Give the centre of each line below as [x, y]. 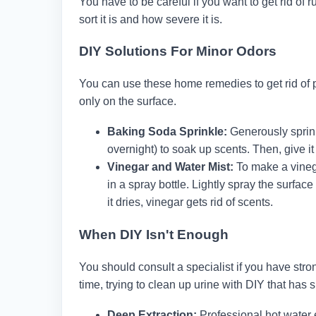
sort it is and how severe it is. [151, 19]
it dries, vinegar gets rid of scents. [190, 202]
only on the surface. [128, 102]
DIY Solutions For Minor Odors [178, 51]
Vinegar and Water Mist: [170, 167]
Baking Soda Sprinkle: [167, 132]
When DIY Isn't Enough [154, 234]
